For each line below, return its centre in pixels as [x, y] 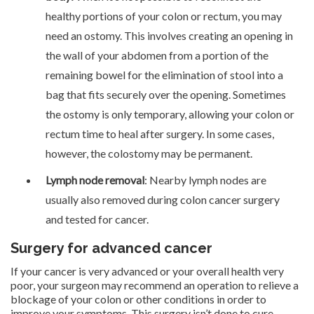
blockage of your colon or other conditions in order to [138, 299]
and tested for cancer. [97, 219]
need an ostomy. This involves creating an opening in [169, 35]
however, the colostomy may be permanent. [149, 153]
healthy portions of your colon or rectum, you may [164, 15]
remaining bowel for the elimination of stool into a [164, 74]
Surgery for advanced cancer [111, 248]
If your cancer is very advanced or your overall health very [147, 271]
